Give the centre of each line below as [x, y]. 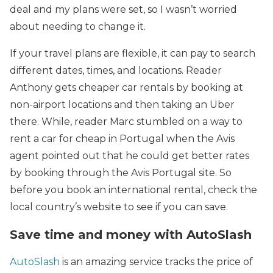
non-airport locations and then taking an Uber [122, 105]
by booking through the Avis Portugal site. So [121, 173]
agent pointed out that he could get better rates [129, 156]
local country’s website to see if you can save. [119, 207]
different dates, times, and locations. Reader [116, 70]
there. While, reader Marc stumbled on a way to [126, 122]
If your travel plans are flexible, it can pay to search [133, 53]
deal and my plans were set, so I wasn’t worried [123, 9]
